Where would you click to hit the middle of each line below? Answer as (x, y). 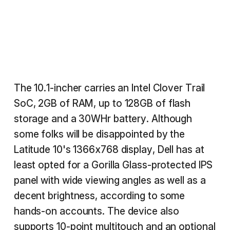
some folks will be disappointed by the (99, 134)
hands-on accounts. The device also (96, 211)
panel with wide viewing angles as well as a (110, 180)
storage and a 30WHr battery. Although (103, 119)
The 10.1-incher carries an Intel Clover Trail (109, 88)
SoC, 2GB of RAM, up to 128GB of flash (102, 103)
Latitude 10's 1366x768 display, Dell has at (109, 150)
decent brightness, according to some (99, 196)
